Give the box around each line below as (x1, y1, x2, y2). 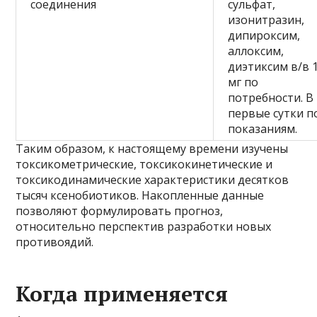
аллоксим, (228, 42, 284, 59)
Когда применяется (16, 279, 229, 308)
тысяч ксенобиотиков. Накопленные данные (16, 187, 265, 203)
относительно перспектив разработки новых (16, 218, 272, 234)
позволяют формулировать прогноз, (16, 202, 224, 219)
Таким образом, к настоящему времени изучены (16, 140, 289, 156)
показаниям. (228, 120, 298, 137)
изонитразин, (228, 11, 305, 28)
